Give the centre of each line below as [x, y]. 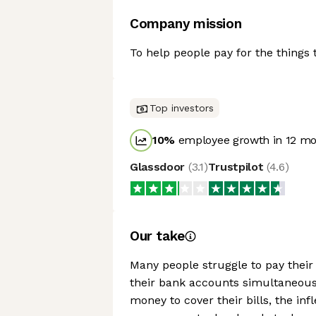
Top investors [182, 108]
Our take [157, 236]
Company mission [186, 24]
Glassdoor [159, 167]
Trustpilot [237, 167]
